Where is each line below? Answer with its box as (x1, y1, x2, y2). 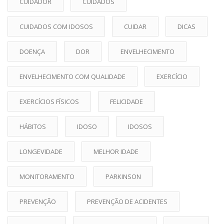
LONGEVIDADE (19, 146, 62, 156)
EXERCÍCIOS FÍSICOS (19, 96, 79, 106)
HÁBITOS (19, 121, 46, 131)
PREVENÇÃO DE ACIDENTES (87, 196, 167, 206)
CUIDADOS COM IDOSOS (19, 21, 93, 31)
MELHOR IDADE (93, 146, 138, 156)
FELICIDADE (110, 96, 143, 106)
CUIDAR (124, 21, 146, 31)
